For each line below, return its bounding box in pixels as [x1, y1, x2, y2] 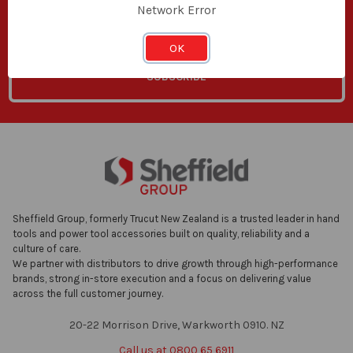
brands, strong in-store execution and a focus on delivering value [13, 272, 311, 284]
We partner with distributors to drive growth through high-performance [13, 257, 338, 269]
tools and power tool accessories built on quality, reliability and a [13, 227, 310, 240]
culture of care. [13, 242, 80, 255]
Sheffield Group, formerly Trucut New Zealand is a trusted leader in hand [13, 212, 340, 225]
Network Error [137, 3, 216, 18]
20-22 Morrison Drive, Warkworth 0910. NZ [69, 318, 284, 332]
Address [8, 35, 50, 49]
